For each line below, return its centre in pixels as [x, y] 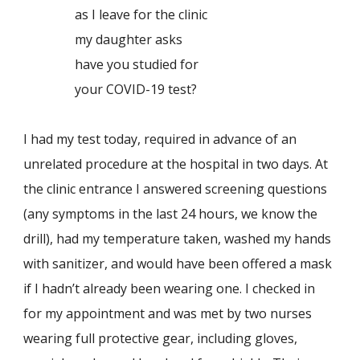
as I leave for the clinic [116, 14]
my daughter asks [103, 39]
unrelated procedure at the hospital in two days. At [176, 164]
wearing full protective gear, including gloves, [161, 338]
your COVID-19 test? [110, 89]
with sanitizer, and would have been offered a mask [178, 264]
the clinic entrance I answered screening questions [176, 189]
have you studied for [111, 64]
